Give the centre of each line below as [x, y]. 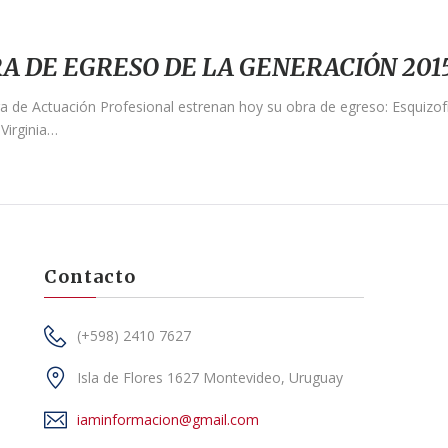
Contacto [89, 276]
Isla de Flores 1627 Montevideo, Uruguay [209, 377]
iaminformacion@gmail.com [167, 419]
